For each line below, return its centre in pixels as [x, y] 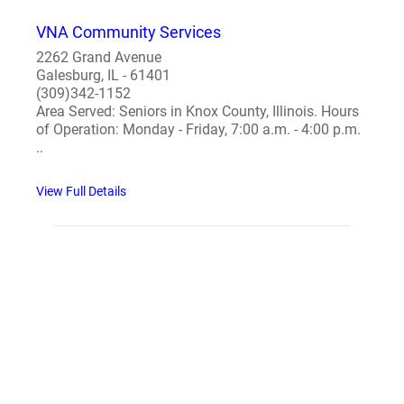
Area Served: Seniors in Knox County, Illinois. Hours [197, 111]
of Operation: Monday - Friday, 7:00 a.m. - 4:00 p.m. [198, 129]
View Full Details [81, 191]
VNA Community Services [129, 32]
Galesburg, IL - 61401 [103, 75]
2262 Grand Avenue [99, 57]
